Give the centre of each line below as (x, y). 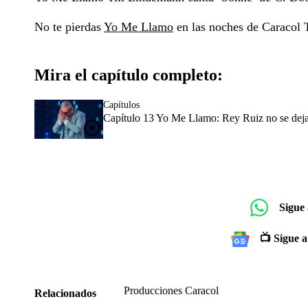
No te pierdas (69, 26)
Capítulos (121, 104)
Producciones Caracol (171, 290)
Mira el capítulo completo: (129, 75)
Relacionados (65, 293)
